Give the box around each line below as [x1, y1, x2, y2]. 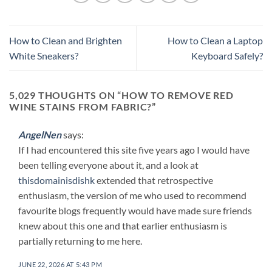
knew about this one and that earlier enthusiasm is [18, 219, 227, 231]
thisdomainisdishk [18, 174, 95, 186]
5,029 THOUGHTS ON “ [9, 89, 122, 101]
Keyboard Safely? [191, 50, 263, 62]
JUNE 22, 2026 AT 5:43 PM [18, 260, 103, 269]
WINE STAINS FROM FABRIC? [9, 100, 152, 112]
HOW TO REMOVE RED [121, 89, 234, 101]
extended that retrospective [95, 174, 213, 186]
